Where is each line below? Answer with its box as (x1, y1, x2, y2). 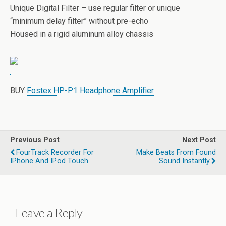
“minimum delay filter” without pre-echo (10, 16, 148, 26)
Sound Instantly (159, 157, 210, 165)
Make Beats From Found (136, 148, 216, 157)
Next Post (182, 136, 216, 144)
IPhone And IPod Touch (10, 157, 88, 165)
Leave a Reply (15, 205, 83, 220)
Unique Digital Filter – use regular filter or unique (10, 3, 180, 13)
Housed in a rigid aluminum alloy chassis (10, 29, 153, 39)
